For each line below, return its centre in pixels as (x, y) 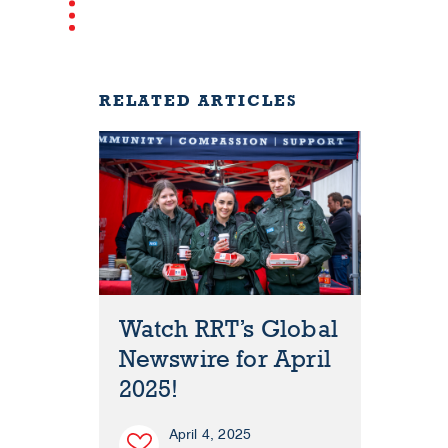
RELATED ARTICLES (198, 100)
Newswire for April (225, 360)
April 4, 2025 (210, 435)
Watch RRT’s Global (228, 330)
